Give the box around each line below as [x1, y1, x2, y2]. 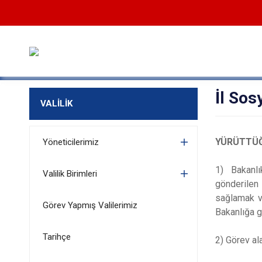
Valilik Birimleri [42, 168, 97, 179]
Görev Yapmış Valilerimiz [42, 200, 137, 211]
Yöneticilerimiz [42, 137, 99, 147]
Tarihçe [42, 232, 71, 242]
